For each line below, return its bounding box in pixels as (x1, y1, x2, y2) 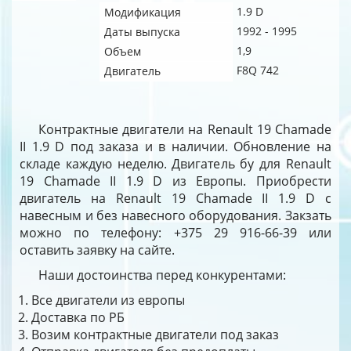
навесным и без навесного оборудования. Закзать (20, 207, 331, 224)
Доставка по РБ (31, 309, 125, 326)
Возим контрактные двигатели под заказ (31, 326, 279, 343)
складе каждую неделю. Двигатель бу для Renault (20, 155, 331, 172)
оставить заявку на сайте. (20, 241, 175, 259)
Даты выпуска (104, 24, 180, 39)
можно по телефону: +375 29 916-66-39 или (20, 224, 331, 241)
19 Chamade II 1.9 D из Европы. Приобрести (20, 172, 331, 190)
